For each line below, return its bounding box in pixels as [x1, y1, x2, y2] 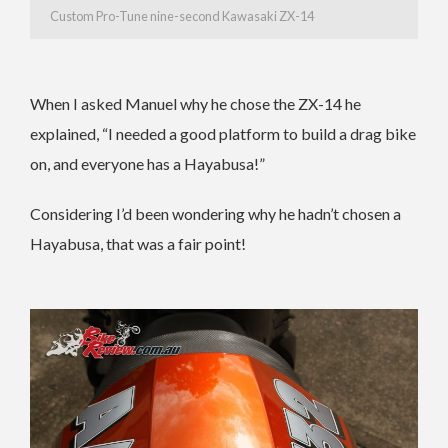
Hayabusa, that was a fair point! [30, 234, 246, 254]
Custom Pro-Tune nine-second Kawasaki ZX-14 [50, 8, 314, 25]
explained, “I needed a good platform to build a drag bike [30, 124, 416, 144]
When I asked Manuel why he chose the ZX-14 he [30, 94, 361, 114]
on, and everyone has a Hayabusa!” [30, 154, 265, 174]
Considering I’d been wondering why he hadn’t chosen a [30, 204, 401, 224]
